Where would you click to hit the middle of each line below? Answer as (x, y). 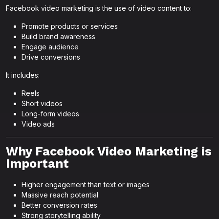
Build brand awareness (58, 36)
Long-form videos (50, 114)
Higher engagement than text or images (86, 185)
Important (37, 164)
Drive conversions (51, 57)
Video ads (38, 124)
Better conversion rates (59, 205)
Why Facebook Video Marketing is (109, 151)
